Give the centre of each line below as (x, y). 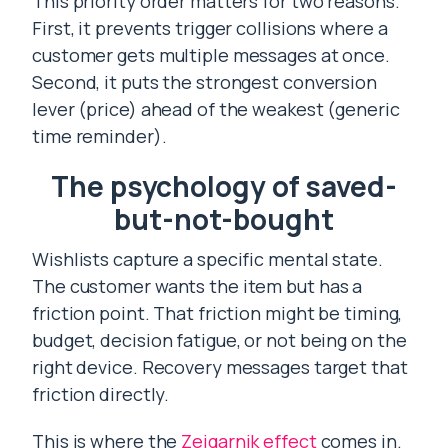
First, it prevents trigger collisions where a (210, 28)
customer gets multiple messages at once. (211, 55)
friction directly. (101, 394)
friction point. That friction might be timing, (217, 313)
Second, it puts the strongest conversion (204, 82)
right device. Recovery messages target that (220, 367)
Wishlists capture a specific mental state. (207, 259)
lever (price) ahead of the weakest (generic (216, 109)
